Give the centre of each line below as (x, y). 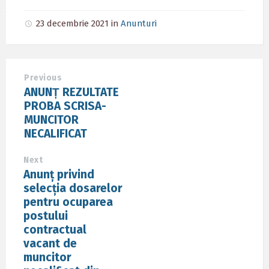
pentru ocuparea (68, 202)
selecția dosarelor (73, 188)
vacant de (50, 243)
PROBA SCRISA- (65, 106)
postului (46, 216)
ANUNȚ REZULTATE (71, 92)
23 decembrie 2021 (74, 23)
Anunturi (139, 23)
